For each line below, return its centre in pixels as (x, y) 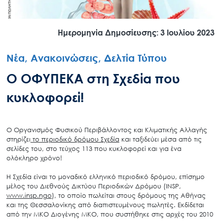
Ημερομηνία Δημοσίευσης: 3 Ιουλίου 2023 (136, 32)
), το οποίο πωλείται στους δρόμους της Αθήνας (129, 196)
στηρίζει (18, 139)
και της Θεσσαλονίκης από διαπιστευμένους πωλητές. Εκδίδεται (105, 205)
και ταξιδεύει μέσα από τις (160, 139)
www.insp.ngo (29, 196)
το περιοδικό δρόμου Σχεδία (75, 139)
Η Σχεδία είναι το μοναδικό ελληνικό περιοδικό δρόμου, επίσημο (105, 177)
